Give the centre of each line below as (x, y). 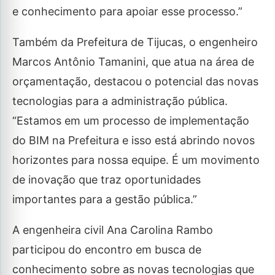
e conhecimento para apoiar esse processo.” (127, 12)
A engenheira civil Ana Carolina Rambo (113, 230)
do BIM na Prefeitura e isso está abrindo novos (134, 141)
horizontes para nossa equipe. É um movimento (136, 160)
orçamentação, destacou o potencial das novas (135, 82)
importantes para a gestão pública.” (105, 199)
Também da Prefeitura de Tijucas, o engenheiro (135, 42)
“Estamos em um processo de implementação (131, 121)
